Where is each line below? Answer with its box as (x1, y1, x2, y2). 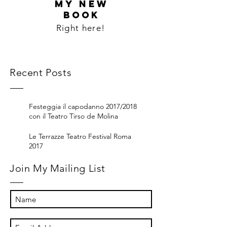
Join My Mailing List (10, 162, 105, 174)
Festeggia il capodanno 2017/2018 (29, 102, 137, 111)
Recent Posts (10, 66, 72, 79)
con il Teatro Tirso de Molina (29, 111, 118, 121)
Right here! (56, 23, 105, 33)
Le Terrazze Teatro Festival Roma (29, 132, 131, 141)
